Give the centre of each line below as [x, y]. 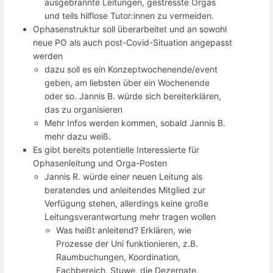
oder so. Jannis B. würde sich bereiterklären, [133, 96]
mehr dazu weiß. [78, 136]
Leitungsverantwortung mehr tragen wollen [130, 217]
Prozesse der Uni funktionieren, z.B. [127, 244]
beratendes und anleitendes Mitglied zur [125, 190]
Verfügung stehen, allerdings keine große [127, 204]
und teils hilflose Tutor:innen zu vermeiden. [129, 16]
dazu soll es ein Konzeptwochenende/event [131, 69]
